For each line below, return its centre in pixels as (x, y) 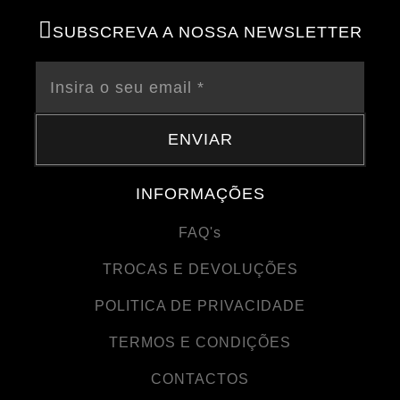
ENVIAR (200, 139)
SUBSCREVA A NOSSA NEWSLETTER (207, 32)
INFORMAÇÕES (200, 193)
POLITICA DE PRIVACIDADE (200, 305)
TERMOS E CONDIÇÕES (200, 342)
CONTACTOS (200, 379)
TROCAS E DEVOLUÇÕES (200, 269)
